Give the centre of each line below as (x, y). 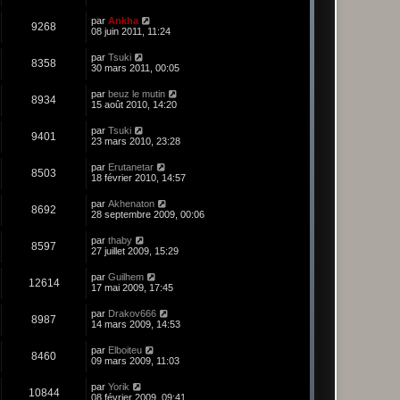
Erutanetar (131, 167)
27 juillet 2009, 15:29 (135, 251)
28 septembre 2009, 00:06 (148, 215)
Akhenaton (131, 204)
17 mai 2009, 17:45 (132, 288)
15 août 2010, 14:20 (134, 105)
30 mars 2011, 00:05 (135, 68)
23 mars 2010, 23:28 (136, 142)
